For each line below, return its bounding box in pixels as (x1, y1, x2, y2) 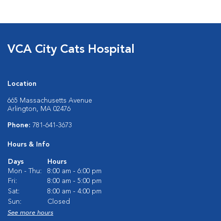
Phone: (7, 122, 33, 129)
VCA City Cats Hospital (7, 44, 135, 56)
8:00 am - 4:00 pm (47, 188, 102, 195)
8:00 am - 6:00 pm (47, 168, 102, 175)
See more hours (7, 210, 53, 216)
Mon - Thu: (8, 168, 42, 175)
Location (7, 80, 37, 87)
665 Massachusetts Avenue (7, 97, 92, 104)
